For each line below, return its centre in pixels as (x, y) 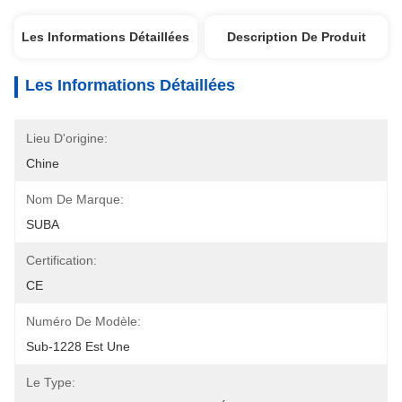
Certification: (61, 260)
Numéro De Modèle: (83, 321)
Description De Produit (296, 37)
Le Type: (51, 382)
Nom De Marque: (75, 199)
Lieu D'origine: (67, 138)
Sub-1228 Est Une (78, 346)
